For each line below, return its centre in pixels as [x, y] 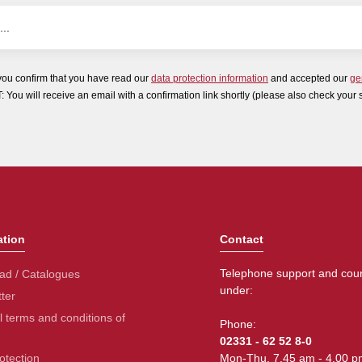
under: [236, 290]
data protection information [210, 78]
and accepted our [309, 78]
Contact [241, 239]
